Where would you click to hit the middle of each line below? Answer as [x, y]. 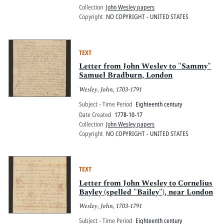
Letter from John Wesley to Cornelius [146, 183]
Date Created [95, 114]
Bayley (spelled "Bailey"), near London [146, 192]
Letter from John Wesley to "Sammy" [145, 66]
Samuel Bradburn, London [126, 75]
